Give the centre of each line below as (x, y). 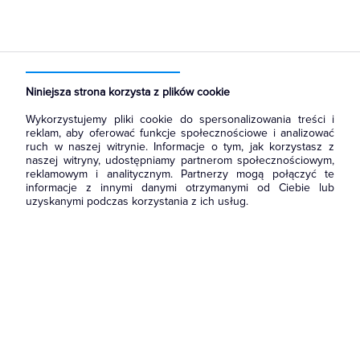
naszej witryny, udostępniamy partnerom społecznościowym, (180, 160)
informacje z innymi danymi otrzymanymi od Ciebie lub (180, 188)
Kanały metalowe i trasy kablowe (95, 76)
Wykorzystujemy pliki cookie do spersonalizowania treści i (180, 119)
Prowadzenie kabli (184, 64)
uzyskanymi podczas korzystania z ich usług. (137, 201)
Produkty (116, 64)
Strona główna (56, 64)
